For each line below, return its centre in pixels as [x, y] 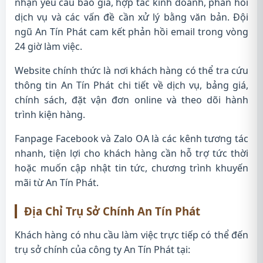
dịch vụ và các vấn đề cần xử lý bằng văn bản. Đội [131, 17]
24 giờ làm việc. [48, 46]
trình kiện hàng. [50, 114]
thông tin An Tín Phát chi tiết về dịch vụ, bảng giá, [131, 85]
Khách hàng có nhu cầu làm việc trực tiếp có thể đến [131, 235]
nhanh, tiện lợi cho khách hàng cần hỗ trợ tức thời [131, 153]
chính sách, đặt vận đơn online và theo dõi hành [131, 100]
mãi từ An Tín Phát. [57, 183]
